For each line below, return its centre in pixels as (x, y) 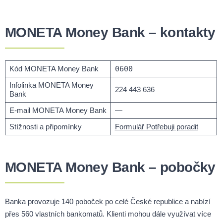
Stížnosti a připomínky (45, 127)
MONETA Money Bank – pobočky (110, 167)
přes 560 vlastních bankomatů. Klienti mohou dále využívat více (108, 214)
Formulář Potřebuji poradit (156, 127)
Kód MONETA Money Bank (54, 69)
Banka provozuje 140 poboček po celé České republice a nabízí (108, 202)
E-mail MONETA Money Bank (58, 111)
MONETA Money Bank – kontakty (110, 33)
